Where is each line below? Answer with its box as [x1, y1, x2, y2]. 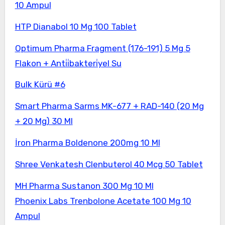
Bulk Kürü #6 [15, 79, 65, 90]
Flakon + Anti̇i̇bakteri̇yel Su [15, 58, 122, 68]
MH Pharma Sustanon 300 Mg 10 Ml [15, 180, 154, 191]
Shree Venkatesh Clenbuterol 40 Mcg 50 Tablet [15, 159, 203, 169]
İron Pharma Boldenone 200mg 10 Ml [15, 137, 160, 148]
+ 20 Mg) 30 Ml [15, 116, 73, 127]
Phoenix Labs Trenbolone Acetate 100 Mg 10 [15, 195, 191, 206]
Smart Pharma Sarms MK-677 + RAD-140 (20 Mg [15, 101, 204, 111]
